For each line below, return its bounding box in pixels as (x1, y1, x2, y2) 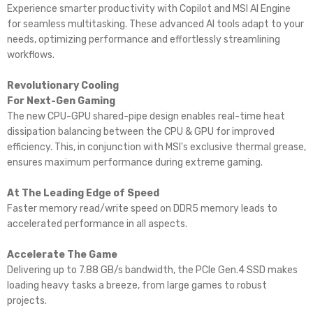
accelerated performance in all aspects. (7, 218, 187, 231)
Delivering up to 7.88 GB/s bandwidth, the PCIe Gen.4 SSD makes (7, 264, 298, 277)
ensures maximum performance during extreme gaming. (7, 156, 263, 169)
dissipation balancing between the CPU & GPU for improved (7, 126, 275, 138)
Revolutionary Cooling (7, 80, 119, 92)
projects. (7, 295, 47, 307)
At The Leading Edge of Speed (7, 187, 159, 200)
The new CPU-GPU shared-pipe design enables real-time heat (7, 110, 285, 123)
